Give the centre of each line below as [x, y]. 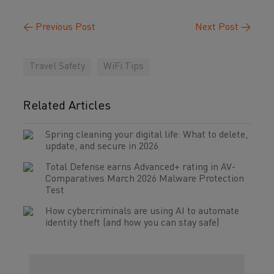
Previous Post [64, 28]
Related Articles [67, 106]
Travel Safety [57, 67]
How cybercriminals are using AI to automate [142, 212]
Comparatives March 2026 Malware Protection [145, 179]
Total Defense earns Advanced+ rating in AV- [140, 168]
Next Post [218, 28]
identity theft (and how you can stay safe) [132, 223]
